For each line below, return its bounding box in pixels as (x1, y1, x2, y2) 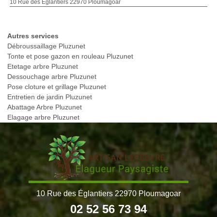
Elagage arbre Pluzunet (7, 113, 79, 122)
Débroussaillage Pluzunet (7, 42, 85, 50)
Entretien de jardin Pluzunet (7, 93, 92, 101)
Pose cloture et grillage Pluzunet (7, 83, 106, 91)
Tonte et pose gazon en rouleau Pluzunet (7, 52, 133, 61)
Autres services (7, 32, 59, 40)
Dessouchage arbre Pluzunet (7, 73, 96, 81)
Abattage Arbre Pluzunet (7, 103, 82, 111)
